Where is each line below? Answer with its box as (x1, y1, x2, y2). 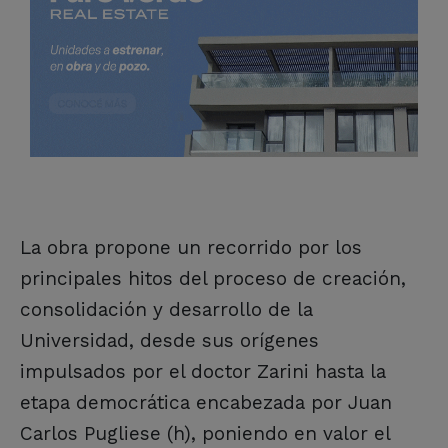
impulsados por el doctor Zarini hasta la (20, 359, 386, 383)
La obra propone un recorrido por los (20, 235, 362, 259)
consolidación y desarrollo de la (20, 297, 313, 321)
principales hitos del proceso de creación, (20, 266, 406, 290)
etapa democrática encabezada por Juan (20, 390, 392, 414)
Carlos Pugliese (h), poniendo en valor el (20, 421, 390, 445)
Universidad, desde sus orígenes (20, 328, 319, 352)
